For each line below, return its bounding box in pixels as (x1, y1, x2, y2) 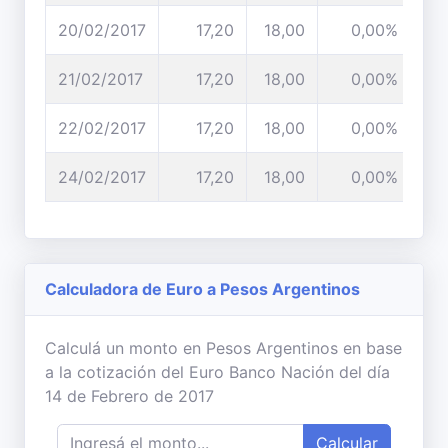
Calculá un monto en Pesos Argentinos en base (45, 338, 402, 358)
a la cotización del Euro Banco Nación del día (45, 362, 390, 382)
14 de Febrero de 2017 (45, 386, 214, 406)
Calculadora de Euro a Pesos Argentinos (45, 279, 360, 299)
